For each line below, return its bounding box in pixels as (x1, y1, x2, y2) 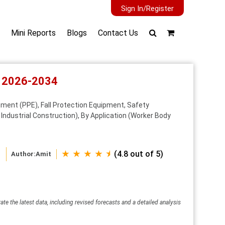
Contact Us (98, 28, 138, 38)
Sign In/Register (121, 4, 174, 13)
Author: (11, 150, 36, 158)
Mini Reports (11, 28, 56, 38)
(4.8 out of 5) (114, 149, 163, 159)
